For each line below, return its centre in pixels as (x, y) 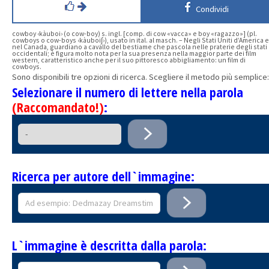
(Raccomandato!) (58, 107)
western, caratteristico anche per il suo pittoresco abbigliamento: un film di (129, 59)
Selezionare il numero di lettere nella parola (128, 92)
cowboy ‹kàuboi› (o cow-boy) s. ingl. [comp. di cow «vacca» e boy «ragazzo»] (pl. (134, 33)
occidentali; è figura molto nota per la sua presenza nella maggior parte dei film (134, 53)
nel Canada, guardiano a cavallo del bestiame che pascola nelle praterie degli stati (140, 46)
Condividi (210, 9)
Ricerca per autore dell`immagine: (103, 176)
